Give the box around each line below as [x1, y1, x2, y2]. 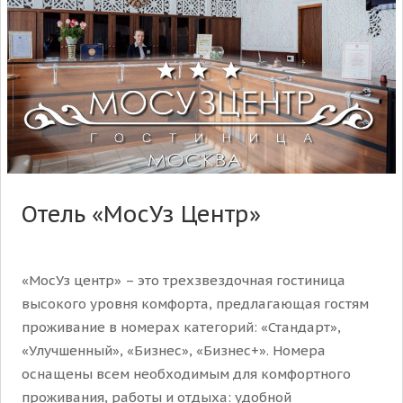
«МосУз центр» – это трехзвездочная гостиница [22, 271, 345, 289]
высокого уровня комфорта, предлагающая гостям [22, 294, 369, 312]
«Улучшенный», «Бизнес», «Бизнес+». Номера [22, 341, 326, 359]
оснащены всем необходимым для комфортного [22, 364, 351, 382]
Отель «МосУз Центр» [22, 199, 261, 228]
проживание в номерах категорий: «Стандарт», [22, 318, 341, 336]
